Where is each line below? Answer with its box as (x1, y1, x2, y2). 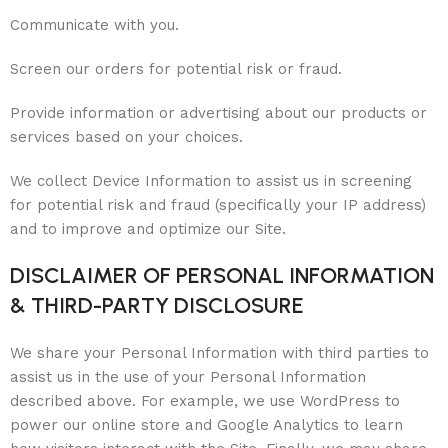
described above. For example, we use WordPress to (10, 392, 400, 410)
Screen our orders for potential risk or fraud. (10, 60, 342, 78)
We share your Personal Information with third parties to (10, 344, 429, 362)
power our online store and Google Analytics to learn (10, 416, 403, 434)
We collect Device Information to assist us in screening (10, 172, 412, 190)
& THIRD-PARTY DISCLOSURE (10, 292, 304, 319)
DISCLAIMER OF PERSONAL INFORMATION (10, 262, 434, 289)
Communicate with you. (10, 16, 179, 34)
